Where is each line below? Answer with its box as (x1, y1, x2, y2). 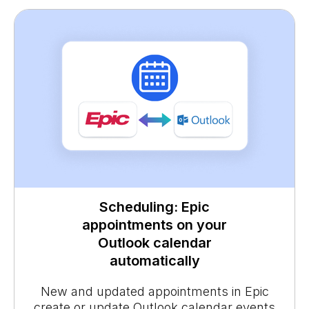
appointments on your (82, 217, 227, 234)
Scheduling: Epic (99, 199, 210, 216)
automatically (109, 252, 200, 270)
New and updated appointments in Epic (40, 284, 269, 299)
